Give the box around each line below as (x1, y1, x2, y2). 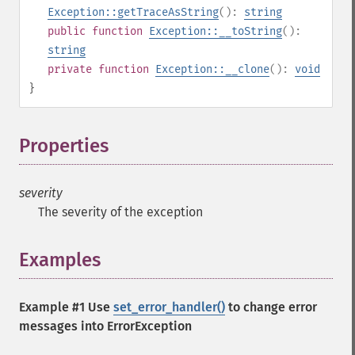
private (48, 63, 92, 76)
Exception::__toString (149, 25, 282, 38)
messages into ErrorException (19, 319, 192, 334)
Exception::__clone (155, 63, 269, 76)
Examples (19, 249, 101, 271)
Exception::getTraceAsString (48, 6, 219, 19)
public (48, 25, 86, 38)
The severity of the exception (38, 204, 203, 219)
